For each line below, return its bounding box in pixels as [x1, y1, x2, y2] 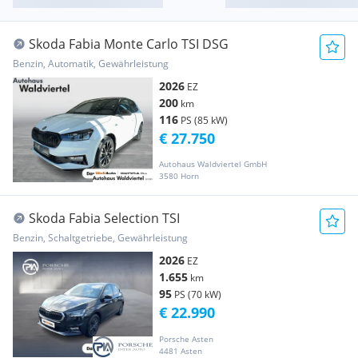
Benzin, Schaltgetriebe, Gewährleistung [13, 231, 188, 245]
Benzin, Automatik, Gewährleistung [13, 57, 169, 71]
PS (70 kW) [174, 288, 221, 302]
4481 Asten [159, 344, 202, 356]
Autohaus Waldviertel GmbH [159, 158, 267, 170]
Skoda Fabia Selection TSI [29, 209, 180, 228]
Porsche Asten [159, 332, 213, 344]
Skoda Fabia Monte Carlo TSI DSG [29, 35, 229, 54]
